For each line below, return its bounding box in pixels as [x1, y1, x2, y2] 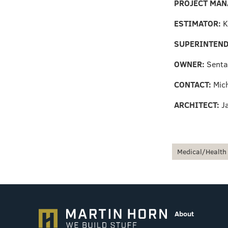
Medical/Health [177, 146, 226, 157]
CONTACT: [174, 78, 213, 90]
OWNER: [174, 58, 207, 70]
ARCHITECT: [174, 99, 221, 110]
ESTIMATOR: [174, 17, 223, 29]
